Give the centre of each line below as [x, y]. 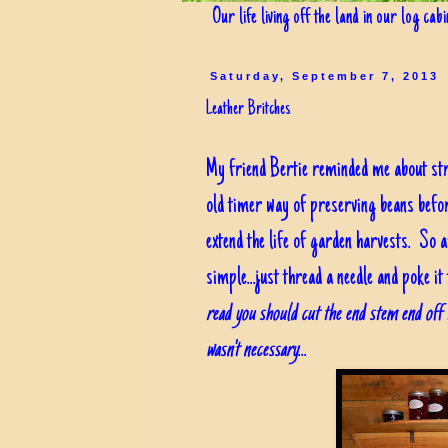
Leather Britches [248, 109]
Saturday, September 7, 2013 [325, 76]
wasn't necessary [252, 350]
